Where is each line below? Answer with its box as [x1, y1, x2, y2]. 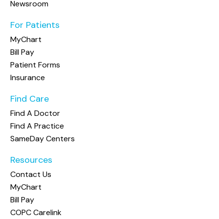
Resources [10, 154, 52, 166]
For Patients [10, 19, 60, 31]
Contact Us [10, 169, 51, 180]
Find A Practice [10, 121, 64, 131]
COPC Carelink [10, 207, 62, 218]
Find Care [10, 93, 49, 105]
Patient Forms [10, 60, 60, 70]
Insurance [10, 72, 45, 83]
